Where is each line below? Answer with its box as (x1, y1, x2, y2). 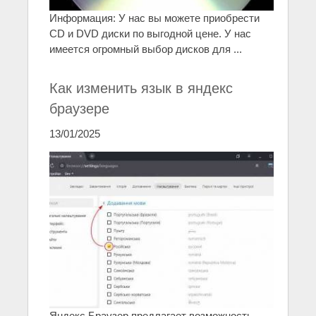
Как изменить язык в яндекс (49, 80, 233, 97)
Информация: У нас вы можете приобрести (49, 12, 260, 25)
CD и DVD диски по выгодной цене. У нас (49, 28, 251, 40)
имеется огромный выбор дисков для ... (49, 43, 242, 56)
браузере (49, 101, 109, 117)
